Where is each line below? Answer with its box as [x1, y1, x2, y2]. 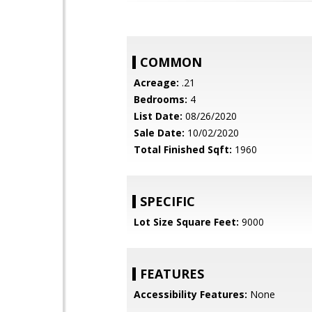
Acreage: [134, 76, 179, 89]
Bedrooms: [134, 93, 187, 106]
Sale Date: [134, 126, 185, 139]
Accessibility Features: [134, 288, 247, 301]
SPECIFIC [140, 193, 195, 210]
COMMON [140, 54, 202, 70]
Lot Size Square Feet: [134, 215, 239, 228]
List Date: [134, 109, 182, 123]
